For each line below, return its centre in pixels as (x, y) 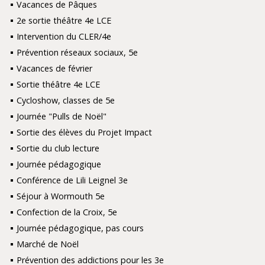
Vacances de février (54, 69)
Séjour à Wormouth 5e (60, 196)
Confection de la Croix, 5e (67, 212)
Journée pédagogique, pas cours (80, 228)
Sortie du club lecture (58, 148)
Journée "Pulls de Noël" (61, 117)
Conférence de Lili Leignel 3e (72, 180)
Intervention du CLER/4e (64, 37)
